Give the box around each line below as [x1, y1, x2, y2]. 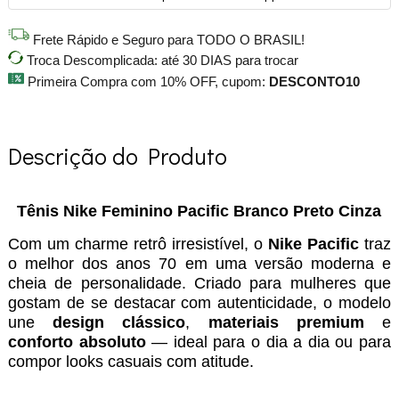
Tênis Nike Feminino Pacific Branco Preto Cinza [17, 202, 382, 221]
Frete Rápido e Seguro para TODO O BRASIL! [28, 33, 305, 48]
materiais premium [208, 313, 364, 332]
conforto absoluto [7, 333, 146, 352]
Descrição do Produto [7, 141, 227, 172]
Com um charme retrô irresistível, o [7, 235, 269, 254]
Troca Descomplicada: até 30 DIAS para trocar [22, 53, 298, 69]
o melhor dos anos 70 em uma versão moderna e [7, 255, 392, 273]
